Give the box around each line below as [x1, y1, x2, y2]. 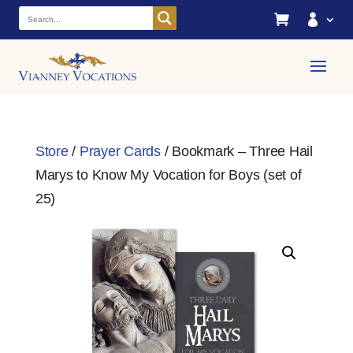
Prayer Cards [79, 143, 161, 160]
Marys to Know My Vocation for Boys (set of [35, 167, 302, 184]
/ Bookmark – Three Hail [160, 143, 313, 160]
